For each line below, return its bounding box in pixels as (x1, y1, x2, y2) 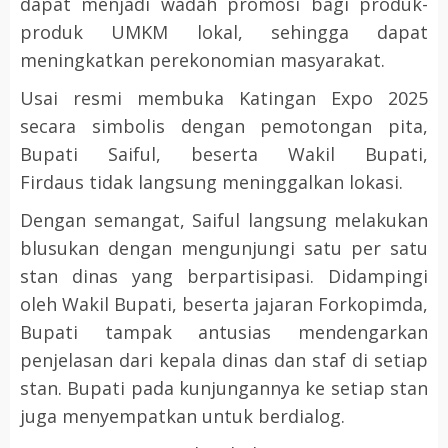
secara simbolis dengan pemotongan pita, (20, 114, 428, 139)
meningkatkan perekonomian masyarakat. (20, 48, 385, 73)
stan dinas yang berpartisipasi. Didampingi (20, 264, 428, 289)
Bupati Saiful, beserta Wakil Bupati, (20, 142, 428, 167)
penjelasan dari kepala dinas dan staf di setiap (20, 348, 428, 373)
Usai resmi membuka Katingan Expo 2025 (20, 86, 428, 111)
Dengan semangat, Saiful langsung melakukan (20, 208, 428, 233)
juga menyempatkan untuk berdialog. (20, 404, 345, 429)
